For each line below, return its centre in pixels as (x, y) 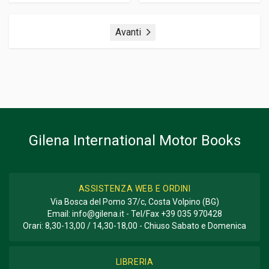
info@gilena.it (98, 214)
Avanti (128, 32)
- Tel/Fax (142, 214)
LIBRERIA (134, 262)
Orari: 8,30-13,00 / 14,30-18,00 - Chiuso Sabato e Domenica (134, 226)
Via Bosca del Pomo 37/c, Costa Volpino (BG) (134, 202)
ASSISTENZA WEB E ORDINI (134, 189)
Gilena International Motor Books (134, 141)
